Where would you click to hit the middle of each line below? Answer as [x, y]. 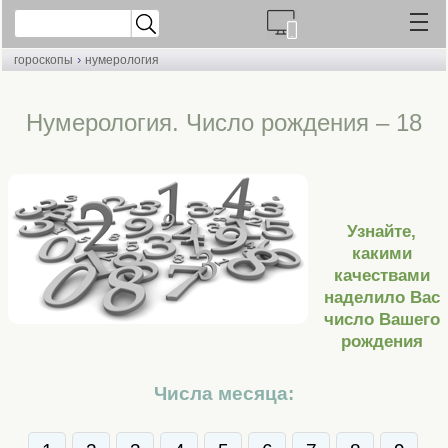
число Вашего [381, 320]
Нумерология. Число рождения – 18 [224, 122]
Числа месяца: [224, 393]
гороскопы [43, 60]
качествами [381, 276]
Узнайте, [381, 232]
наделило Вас [381, 298]
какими [381, 254]
